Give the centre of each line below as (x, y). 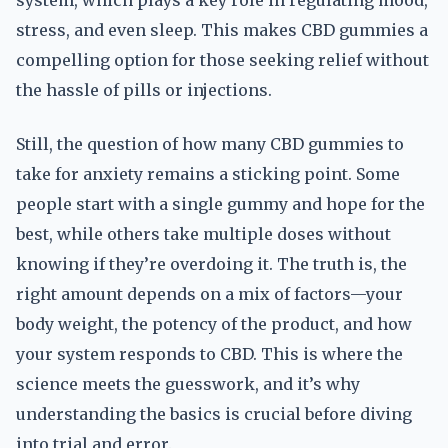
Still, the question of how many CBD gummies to (210, 144)
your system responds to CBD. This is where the (209, 354)
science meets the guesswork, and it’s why (188, 384)
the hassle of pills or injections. (144, 90)
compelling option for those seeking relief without (222, 60)
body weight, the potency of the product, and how (214, 324)
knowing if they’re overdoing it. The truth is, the (211, 264)
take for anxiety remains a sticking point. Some (208, 174)
